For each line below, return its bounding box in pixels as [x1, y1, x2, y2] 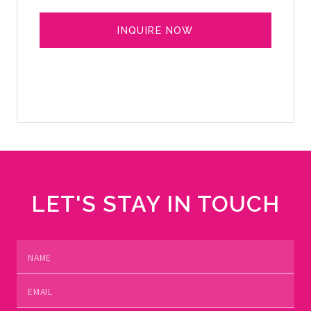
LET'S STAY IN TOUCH [31, 191, 280, 217]
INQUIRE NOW [117, 24, 194, 36]
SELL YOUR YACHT [104, 68, 207, 80]
